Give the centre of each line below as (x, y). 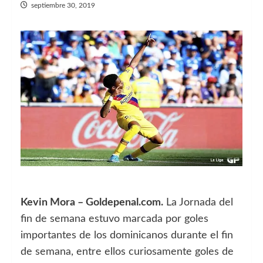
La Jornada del (198, 202)
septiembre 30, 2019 (63, 5)
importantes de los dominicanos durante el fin (127, 235)
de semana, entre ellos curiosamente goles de (127, 252)
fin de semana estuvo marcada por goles (114, 219)
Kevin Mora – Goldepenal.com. (92, 202)
